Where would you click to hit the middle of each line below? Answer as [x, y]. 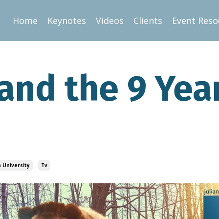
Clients [148, 21]
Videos [109, 21]
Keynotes [66, 21]
